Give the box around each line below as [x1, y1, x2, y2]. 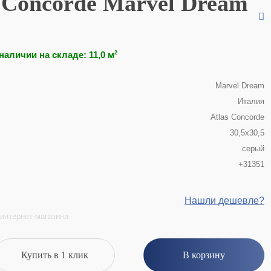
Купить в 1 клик [21, 250, 88, 260]
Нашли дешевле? [184, 195, 264, 206]
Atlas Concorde [211, 113, 264, 122]
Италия [238, 97, 264, 106]
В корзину [183, 250, 225, 260]
